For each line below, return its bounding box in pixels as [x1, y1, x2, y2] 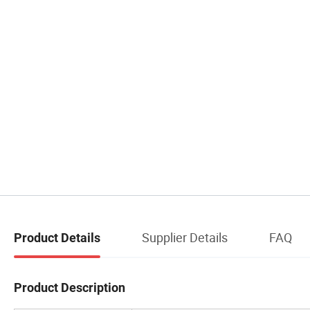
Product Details [14, 230, 100, 245]
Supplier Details [142, 228, 228, 246]
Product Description [14, 280, 125, 295]
